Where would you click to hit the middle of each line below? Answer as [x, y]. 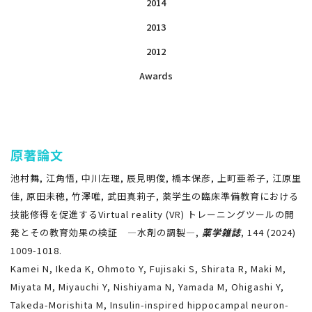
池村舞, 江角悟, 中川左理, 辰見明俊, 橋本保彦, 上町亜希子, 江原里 [156, 178]
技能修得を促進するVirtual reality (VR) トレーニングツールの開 [153, 214]
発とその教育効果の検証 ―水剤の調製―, [106, 232]
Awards [156, 76]
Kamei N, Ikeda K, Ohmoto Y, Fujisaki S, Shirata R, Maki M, [148, 268]
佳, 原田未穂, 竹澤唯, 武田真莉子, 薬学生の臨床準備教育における [155, 196]
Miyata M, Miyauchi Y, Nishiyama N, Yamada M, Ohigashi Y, [147, 286]
